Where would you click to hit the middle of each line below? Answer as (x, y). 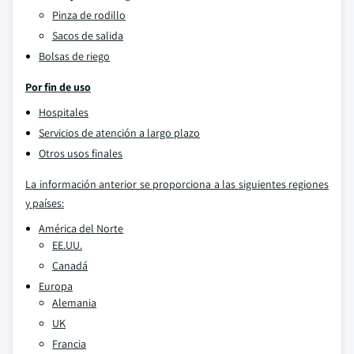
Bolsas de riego (74, 56)
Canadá (70, 265)
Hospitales (64, 112)
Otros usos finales (81, 153)
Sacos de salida (88, 36)
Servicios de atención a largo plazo (119, 133)
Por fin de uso (58, 87)
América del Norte (81, 228)
